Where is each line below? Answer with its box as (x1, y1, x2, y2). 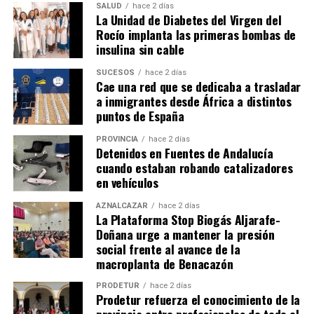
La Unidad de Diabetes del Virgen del (95, 11, 282, 29)
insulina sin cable (95, 40, 184, 59)
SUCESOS (95, 68, 135, 78)
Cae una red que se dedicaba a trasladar (95, 77, 301, 96)
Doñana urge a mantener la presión (95, 225, 275, 244)
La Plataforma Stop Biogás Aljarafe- (95, 210, 280, 229)
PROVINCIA (95, 135, 138, 144)
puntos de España (95, 107, 184, 125)
